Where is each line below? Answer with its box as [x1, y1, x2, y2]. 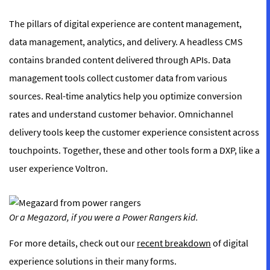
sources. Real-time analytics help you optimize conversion [9, 90, 242, 102]
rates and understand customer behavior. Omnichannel [9, 108, 233, 120]
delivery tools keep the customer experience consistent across [9, 126, 259, 138]
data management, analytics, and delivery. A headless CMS [9, 36, 243, 48]
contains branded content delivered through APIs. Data [9, 54, 231, 66]
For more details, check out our [9, 237, 137, 249]
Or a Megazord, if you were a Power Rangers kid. [9, 211, 198, 223]
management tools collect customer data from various [9, 72, 227, 84]
